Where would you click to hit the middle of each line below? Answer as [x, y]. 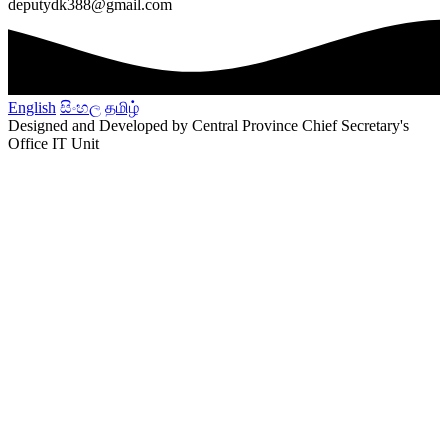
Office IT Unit [53, 143]
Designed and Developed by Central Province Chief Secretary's [208, 125]
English [32, 107]
